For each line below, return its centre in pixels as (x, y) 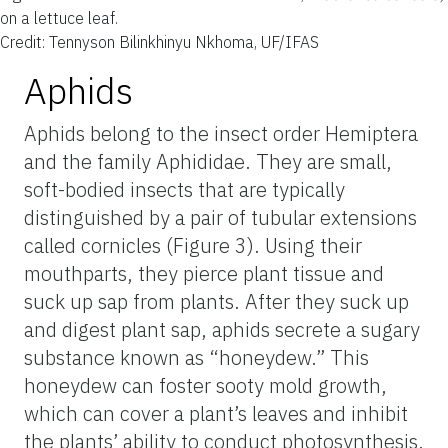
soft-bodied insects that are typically (184, 189)
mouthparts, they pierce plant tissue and (204, 273)
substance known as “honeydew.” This (196, 357)
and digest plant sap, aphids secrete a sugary (222, 329)
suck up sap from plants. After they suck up (216, 301)
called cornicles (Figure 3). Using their (193, 245)
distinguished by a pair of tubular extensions (220, 217)
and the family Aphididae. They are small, (208, 161)
